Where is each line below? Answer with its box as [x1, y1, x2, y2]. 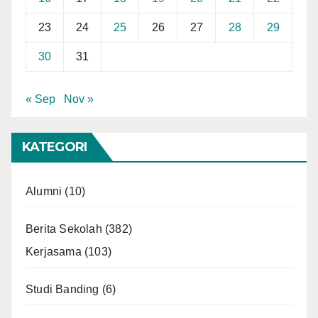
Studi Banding [26, 283, 99, 295]
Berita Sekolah [26, 222, 102, 235]
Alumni [26, 185, 62, 197]
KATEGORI [22, 138, 87, 155]
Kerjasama [26, 245, 82, 258]
